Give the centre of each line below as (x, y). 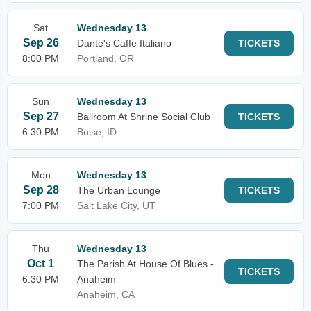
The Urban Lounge (119, 190)
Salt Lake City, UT (116, 205)
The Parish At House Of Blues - (145, 264)
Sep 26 (41, 43)
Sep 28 (41, 190)
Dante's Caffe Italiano (124, 43)
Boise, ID (97, 132)
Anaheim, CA (106, 294)
